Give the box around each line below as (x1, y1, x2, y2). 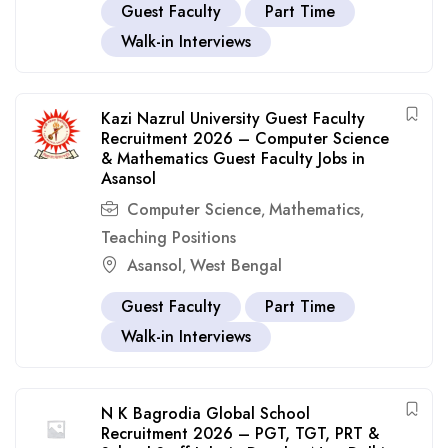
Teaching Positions (101, 226, 236, 249)
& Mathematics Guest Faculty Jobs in (101, 147, 365, 170)
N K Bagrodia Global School (101, 402, 310, 425)
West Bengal (190, 254, 282, 277)
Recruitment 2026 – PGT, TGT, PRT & (101, 422, 379, 445)
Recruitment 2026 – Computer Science (101, 127, 389, 150)
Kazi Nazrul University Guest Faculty (101, 107, 365, 130)
